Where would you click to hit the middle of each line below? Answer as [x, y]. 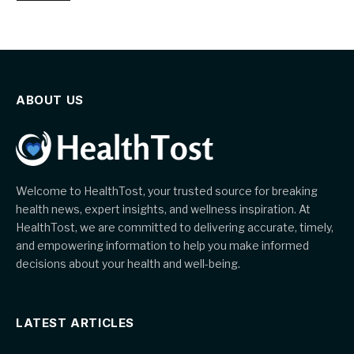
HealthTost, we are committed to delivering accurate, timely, [175, 227]
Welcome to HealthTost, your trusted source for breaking [167, 190]
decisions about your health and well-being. [128, 263]
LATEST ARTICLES [75, 322]
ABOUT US [50, 100]
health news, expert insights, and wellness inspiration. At [163, 209]
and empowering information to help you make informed [162, 245]
